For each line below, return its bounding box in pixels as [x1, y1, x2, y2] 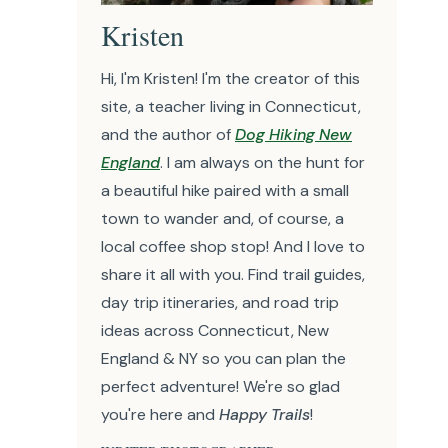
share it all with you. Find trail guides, [101, 264, 365, 286]
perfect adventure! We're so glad [101, 376, 340, 398]
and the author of [101, 124, 235, 146]
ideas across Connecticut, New [101, 320, 329, 342]
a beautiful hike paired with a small [101, 180, 349, 202]
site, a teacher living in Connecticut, [101, 96, 361, 118]
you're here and [101, 404, 219, 426]
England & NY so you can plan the [101, 348, 346, 370]
